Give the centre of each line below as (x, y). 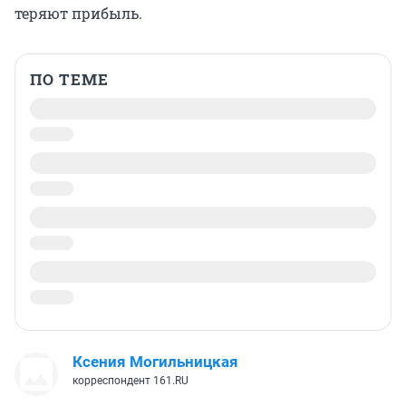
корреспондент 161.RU (130, 381)
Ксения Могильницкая (155, 362)
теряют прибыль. (78, 14)
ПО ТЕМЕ (69, 80)
